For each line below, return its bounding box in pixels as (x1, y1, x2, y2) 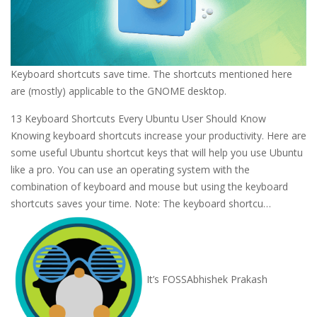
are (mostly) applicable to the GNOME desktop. (11, 84, 226, 98)
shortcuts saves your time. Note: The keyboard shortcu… (11, 197, 271, 211)
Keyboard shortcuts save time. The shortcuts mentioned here (11, 67, 292, 81)
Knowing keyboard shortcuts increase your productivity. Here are (11, 129, 306, 143)
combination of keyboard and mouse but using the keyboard (11, 180, 288, 194)
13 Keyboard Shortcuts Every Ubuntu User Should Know (11, 112, 266, 126)
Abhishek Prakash (187, 272, 267, 286)
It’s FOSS (146, 272, 187, 286)
